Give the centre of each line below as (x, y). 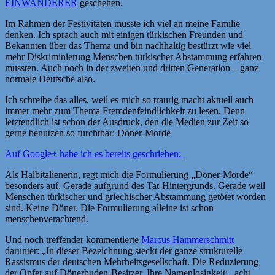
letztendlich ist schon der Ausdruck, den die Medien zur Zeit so (127, 122)
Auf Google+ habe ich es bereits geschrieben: (94, 153)
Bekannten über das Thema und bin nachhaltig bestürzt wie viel (128, 45)
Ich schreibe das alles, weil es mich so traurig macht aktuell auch (129, 99)
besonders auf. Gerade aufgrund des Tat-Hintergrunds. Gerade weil (135, 185)
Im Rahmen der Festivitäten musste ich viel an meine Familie (122, 23)
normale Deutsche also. (50, 79)
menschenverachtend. (47, 219)
